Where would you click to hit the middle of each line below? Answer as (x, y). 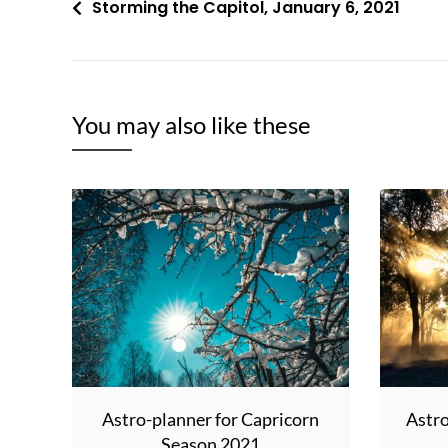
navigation (125, 43)
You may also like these (191, 124)
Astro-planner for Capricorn (211, 419)
